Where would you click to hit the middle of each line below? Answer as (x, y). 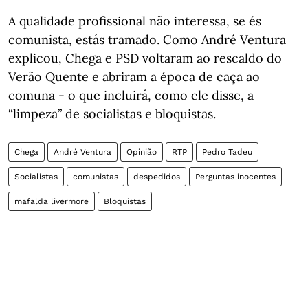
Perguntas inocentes (235, 177)
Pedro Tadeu (227, 152)
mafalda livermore (52, 201)
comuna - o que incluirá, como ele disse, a (131, 95)
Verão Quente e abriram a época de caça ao (134, 77)
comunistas (96, 177)
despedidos (157, 177)
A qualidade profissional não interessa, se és (135, 21)
